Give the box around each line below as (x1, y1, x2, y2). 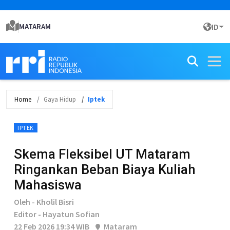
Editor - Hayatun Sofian (14, 209, 100, 219)
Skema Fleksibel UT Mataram (14, 146, 190, 162)
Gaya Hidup (44, 95, 76, 104)
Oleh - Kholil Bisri (14, 197, 74, 207)
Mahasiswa (14, 177, 82, 193)
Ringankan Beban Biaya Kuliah (14, 162, 196, 177)
